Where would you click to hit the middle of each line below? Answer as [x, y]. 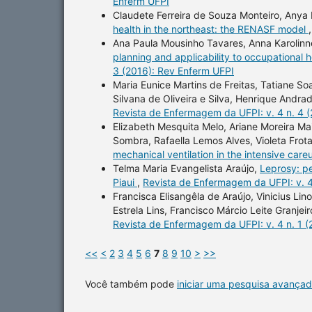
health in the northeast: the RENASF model [211, 29]
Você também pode [131, 283]
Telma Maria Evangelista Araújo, [186, 168]
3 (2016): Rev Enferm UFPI [173, 70]
